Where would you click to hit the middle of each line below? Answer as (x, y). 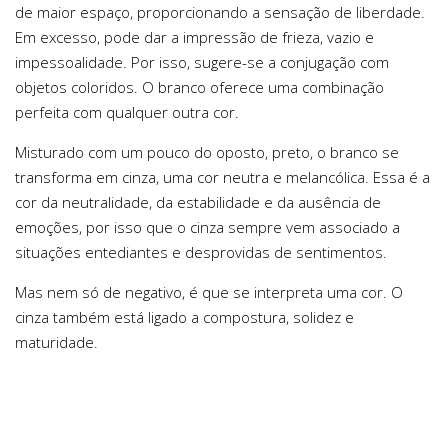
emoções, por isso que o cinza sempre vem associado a (207, 226)
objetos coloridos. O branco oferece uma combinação (199, 86)
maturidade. (56, 341)
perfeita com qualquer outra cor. (127, 111)
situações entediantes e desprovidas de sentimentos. (201, 251)
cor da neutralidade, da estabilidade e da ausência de (198, 201)
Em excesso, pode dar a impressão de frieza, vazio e (194, 36)
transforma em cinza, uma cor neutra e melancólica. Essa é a (222, 176)
